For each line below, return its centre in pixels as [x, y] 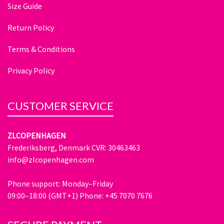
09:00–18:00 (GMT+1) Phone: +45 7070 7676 [80, 195]
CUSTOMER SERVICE [60, 105]
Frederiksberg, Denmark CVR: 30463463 [74, 147]
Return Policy [31, 27]
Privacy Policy [31, 70]
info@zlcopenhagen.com [51, 159]
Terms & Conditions [41, 49]
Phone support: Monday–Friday [60, 183]
